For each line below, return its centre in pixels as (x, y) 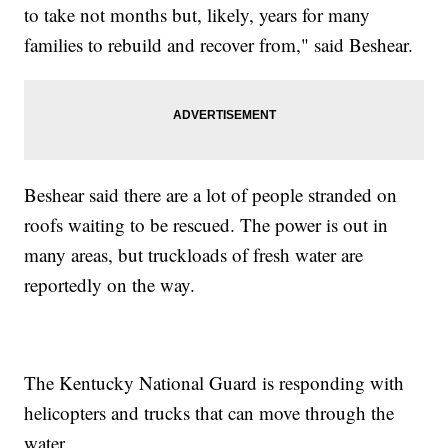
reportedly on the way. (110, 284)
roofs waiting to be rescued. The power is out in (206, 224)
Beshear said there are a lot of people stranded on (211, 194)
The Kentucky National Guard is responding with (214, 382)
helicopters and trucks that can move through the (209, 412)
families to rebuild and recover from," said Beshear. (219, 44)
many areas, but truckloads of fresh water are (194, 254)
